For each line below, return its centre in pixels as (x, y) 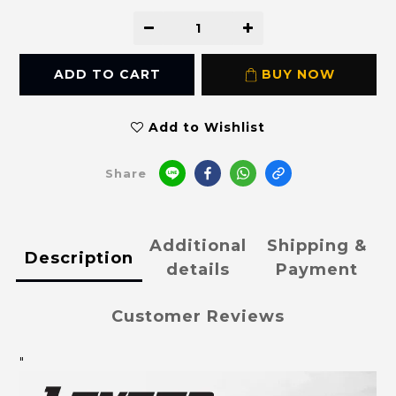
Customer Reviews (198, 317)
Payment (317, 270)
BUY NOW (298, 75)
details (198, 270)
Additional (198, 246)
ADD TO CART (107, 75)
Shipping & (317, 246)
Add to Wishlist (207, 128)
